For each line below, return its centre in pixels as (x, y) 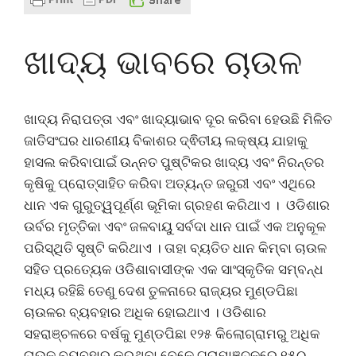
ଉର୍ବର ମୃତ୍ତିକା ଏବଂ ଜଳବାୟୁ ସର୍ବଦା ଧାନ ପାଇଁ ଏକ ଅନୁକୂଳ (175, 226)
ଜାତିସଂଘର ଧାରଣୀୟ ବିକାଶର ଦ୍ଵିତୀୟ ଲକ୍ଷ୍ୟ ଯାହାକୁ (166, 140)
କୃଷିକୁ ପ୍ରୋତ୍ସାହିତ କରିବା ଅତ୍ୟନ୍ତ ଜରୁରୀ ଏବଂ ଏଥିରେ (170, 183)
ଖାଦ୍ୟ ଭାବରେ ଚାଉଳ (163, 62)
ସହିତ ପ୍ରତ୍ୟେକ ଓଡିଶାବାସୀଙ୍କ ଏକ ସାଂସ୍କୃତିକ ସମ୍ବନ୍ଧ (174, 269)
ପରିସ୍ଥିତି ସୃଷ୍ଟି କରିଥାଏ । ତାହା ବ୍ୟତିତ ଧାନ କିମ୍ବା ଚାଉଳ (175, 248)
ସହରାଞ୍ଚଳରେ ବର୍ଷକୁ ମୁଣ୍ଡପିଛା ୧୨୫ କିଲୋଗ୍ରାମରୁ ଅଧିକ (172, 333)
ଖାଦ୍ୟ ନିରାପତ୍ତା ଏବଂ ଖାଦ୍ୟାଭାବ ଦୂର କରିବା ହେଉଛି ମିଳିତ (178, 119)
